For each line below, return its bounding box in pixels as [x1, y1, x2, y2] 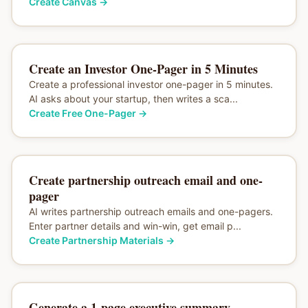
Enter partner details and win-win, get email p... [28, 219, 241, 232]
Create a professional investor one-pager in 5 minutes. [28, 78, 273, 90]
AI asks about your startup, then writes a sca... [28, 92, 238, 104]
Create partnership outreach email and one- [28, 170, 263, 189]
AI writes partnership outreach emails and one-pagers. [28, 205, 273, 217]
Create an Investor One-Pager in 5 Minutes [28, 59, 258, 78]
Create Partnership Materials [28, 234, 164, 246]
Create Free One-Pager [28, 107, 136, 119]
